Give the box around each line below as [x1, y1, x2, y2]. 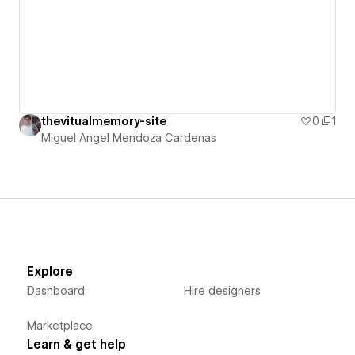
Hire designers [183, 284, 261, 297]
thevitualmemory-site [41, 114, 166, 128]
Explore [26, 264, 73, 279]
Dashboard [26, 284, 85, 297]
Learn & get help [26, 337, 126, 352]
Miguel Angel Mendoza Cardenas [41, 131, 216, 144]
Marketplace [26, 319, 93, 332]
